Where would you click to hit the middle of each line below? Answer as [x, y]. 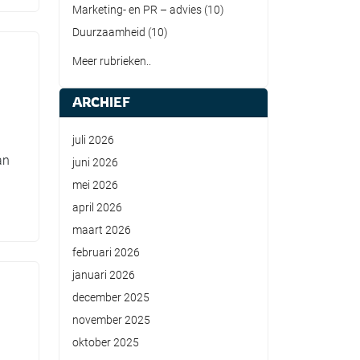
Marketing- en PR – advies [137, 10]
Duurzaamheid [109, 32]
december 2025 [111, 297]
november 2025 [111, 320]
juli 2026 [93, 140]
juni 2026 [95, 162]
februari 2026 [106, 252]
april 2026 [97, 207]
